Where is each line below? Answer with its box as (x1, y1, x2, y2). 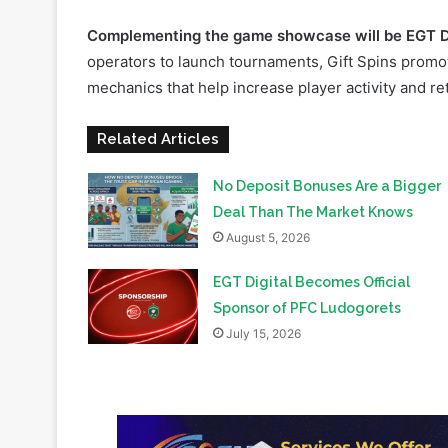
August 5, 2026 (225, 165, 310, 181)
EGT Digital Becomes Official (212, 209, 410, 226)
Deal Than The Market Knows (212, 139, 413, 156)
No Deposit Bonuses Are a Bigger (212, 113, 441, 130)
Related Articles (97, 65, 219, 84)
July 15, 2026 (225, 261, 301, 277)
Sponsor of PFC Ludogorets (212, 235, 401, 252)
